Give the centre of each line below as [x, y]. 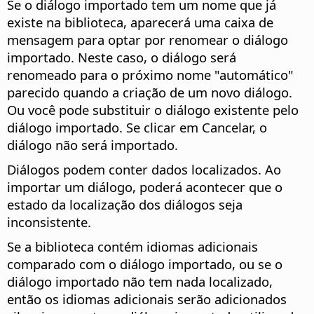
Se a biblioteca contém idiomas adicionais [132, 247]
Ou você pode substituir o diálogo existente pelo [153, 110]
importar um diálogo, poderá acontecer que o [145, 187]
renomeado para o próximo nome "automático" [150, 75]
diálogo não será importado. [93, 145]
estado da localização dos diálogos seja [125, 205]
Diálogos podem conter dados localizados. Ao [144, 170]
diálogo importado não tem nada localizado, [140, 282]
